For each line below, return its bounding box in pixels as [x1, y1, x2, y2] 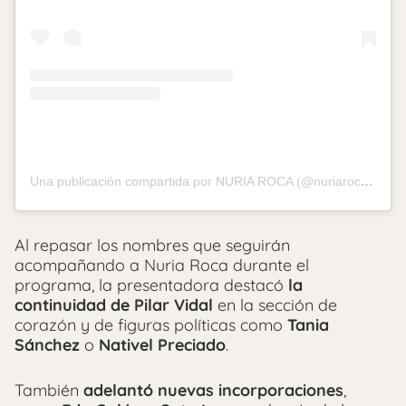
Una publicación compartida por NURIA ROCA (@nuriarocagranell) [361, 174, 373, 189]
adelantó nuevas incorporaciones [83, 380, 343, 401]
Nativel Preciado [99, 334, 226, 356]
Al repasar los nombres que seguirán [14, 235, 290, 256]
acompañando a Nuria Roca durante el [14, 255, 309, 276]
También [14, 380, 83, 401]
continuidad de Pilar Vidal [14, 295, 213, 316]
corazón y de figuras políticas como [14, 314, 287, 336]
